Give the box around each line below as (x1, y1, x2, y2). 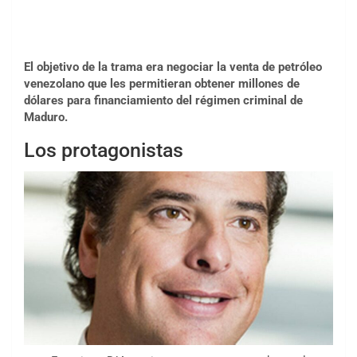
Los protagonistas (24, 139, 183, 163)
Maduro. (24, 110, 68, 125)
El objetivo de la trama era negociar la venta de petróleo (24, 60, 322, 75)
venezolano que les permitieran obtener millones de (24, 76, 300, 92)
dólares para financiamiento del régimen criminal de (24, 93, 303, 108)
